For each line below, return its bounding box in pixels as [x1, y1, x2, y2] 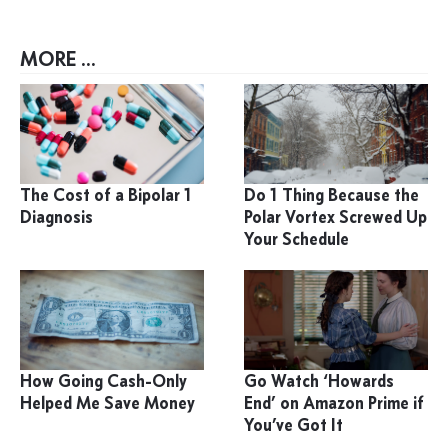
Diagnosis [20, 206, 93, 229]
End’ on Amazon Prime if [244, 392, 425, 415]
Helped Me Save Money [20, 392, 195, 415]
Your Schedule [244, 228, 350, 251]
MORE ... [20, 46, 96, 72]
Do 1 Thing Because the [244, 184, 420, 207]
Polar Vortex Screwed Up [244, 206, 428, 229]
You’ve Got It [244, 414, 344, 437]
